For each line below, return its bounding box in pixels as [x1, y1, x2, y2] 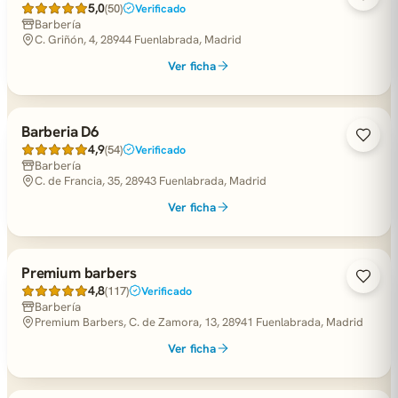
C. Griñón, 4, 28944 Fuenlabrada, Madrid [35, 32, 242, 47]
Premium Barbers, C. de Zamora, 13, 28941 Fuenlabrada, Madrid [35, 314, 363, 330]
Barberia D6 [21, 122, 100, 141]
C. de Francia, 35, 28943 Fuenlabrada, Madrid [35, 173, 267, 188]
